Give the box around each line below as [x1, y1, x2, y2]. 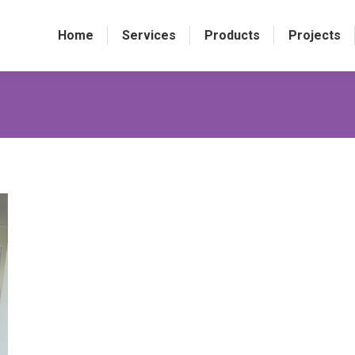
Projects [288, 28, 341, 43]
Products [204, 28, 260, 43]
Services [121, 28, 176, 43]
